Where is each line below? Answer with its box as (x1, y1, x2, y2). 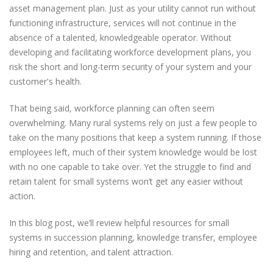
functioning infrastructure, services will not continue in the (9, 17, 236, 29)
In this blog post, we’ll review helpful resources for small (9, 217, 229, 229)
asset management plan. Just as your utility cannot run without (9, 2, 256, 14)
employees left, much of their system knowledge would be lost (9, 146, 257, 158)
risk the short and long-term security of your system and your (9, 61, 252, 73)
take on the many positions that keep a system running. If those (9, 132, 261, 143)
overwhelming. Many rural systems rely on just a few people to (9, 117, 257, 129)
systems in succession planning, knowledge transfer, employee (9, 232, 257, 243)
